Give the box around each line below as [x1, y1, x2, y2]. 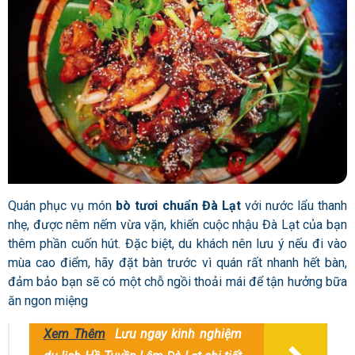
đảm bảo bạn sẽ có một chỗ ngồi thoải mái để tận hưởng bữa [8, 273, 347, 289]
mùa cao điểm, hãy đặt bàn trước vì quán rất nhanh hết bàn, [8, 254, 347, 270]
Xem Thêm [44, 326, 105, 342]
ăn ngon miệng [8, 292, 88, 308]
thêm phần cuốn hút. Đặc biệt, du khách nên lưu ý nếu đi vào [8, 235, 347, 251]
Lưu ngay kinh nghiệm [114, 326, 242, 342]
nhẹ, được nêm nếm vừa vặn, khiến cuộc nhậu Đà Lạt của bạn [8, 216, 347, 232]
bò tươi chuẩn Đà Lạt [112, 197, 241, 213]
